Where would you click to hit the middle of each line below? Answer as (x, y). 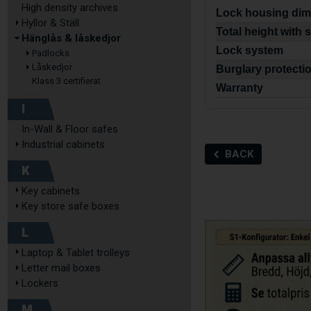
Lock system (250, 50)
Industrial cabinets (63, 144)
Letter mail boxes (61, 268)
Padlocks (51, 53)
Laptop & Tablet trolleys (76, 253)
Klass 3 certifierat (66, 81)
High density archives (70, 8)
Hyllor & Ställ (50, 23)
